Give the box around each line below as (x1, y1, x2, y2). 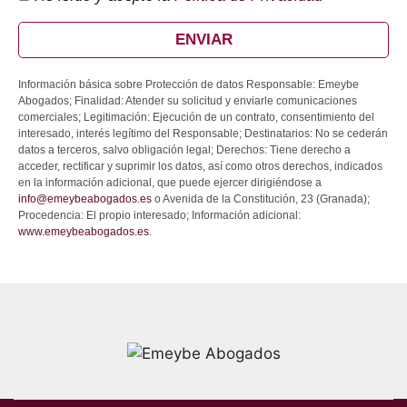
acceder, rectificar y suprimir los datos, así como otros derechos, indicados (18, 159, 382, 173)
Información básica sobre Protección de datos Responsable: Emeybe (18, 77, 359, 91)
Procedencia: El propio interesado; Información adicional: (18, 208, 301, 222)
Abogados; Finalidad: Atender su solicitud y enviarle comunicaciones (18, 94, 357, 107)
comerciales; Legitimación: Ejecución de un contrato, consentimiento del (18, 110, 374, 124)
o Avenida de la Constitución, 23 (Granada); (152, 192, 370, 205)
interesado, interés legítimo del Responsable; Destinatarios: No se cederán (18, 126, 388, 140)
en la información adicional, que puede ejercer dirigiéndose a (18, 175, 322, 189)
